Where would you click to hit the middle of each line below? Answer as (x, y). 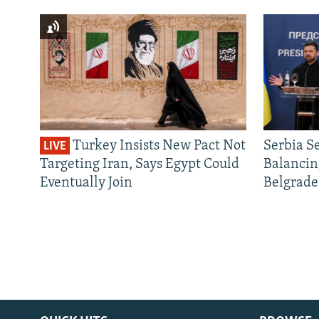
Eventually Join (86, 183)
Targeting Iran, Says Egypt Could (140, 165)
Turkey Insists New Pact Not (158, 146)
